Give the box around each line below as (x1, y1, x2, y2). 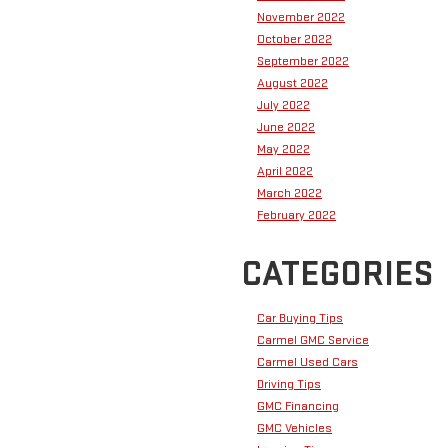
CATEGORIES (241, 252, 433, 296)
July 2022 (257, 96, 310, 113)
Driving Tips (257, 375, 321, 392)
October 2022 (257, 30, 332, 47)
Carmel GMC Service (257, 331, 369, 348)
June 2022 (257, 118, 315, 135)
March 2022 (257, 184, 322, 201)
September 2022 (257, 52, 349, 69)
